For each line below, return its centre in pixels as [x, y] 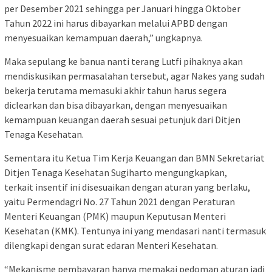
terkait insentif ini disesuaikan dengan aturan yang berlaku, [127, 187]
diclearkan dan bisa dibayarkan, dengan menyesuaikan [116, 105]
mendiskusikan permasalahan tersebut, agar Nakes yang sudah [134, 76]
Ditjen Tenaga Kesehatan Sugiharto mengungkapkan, [116, 173]
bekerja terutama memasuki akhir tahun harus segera [115, 91]
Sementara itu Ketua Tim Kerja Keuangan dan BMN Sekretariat [134, 158]
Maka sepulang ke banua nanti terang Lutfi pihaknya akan [124, 62]
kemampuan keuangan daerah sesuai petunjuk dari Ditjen [122, 120]
